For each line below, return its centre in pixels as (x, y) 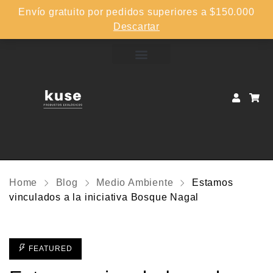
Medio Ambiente (135, 182)
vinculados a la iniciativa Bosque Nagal (104, 197)
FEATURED (49, 248)
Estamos (212, 182)
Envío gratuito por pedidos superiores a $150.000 (136, 12)
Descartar (136, 27)
